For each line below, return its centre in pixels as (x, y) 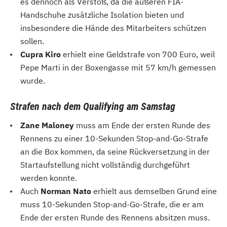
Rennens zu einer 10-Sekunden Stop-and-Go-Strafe (114, 139)
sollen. (32, 41)
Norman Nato (66, 191)
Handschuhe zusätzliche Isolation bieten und (102, 15)
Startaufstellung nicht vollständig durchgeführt (105, 165)
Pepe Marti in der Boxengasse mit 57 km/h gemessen (118, 68)
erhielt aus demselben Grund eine (154, 191)
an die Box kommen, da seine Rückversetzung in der (115, 152)
